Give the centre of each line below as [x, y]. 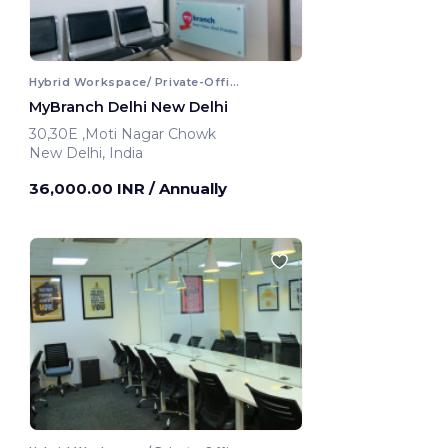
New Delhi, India [86, 153]
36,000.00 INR [89, 189]
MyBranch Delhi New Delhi [128, 107]
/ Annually [188, 189]
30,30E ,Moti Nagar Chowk [151, 134]
